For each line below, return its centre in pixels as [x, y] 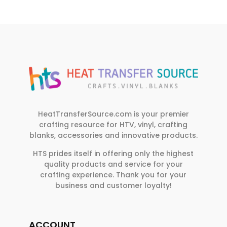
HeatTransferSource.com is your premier [113, 114]
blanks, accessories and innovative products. [113, 135]
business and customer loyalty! [113, 185]
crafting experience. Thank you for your [113, 175]
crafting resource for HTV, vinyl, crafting [113, 125]
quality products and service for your [113, 164]
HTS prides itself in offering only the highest [113, 154]
